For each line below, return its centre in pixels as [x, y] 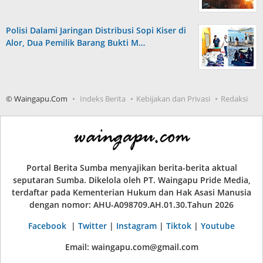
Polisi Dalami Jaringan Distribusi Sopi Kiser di [96, 31]
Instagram [136, 226]
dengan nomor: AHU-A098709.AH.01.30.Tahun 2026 [131, 205]
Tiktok [179, 226]
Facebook [48, 226]
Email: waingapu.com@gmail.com [131, 247]
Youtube [218, 226]
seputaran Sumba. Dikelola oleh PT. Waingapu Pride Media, [131, 180]
